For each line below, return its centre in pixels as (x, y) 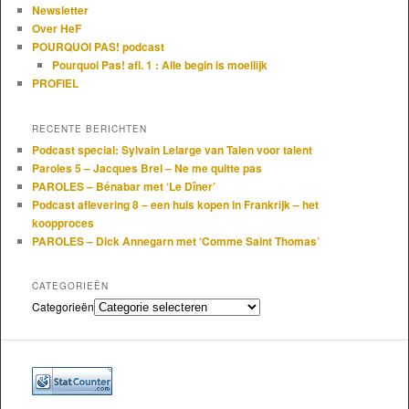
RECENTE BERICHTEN (89, 128)
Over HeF (56, 29)
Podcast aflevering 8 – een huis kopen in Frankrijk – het (175, 204)
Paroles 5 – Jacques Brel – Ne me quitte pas (147, 168)
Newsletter (60, 10)
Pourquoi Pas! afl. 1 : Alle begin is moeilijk (160, 65)
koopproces (63, 222)
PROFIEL (55, 84)
